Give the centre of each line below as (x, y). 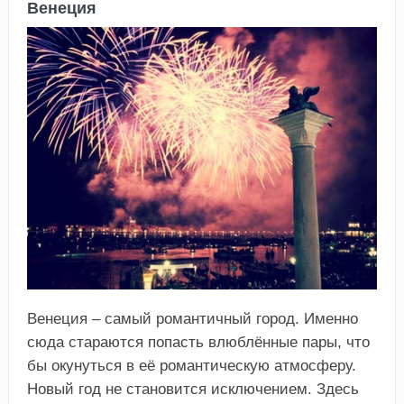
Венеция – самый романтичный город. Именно (192, 319)
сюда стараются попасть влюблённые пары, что (198, 343)
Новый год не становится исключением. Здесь (193, 390)
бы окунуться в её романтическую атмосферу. (191, 366)
